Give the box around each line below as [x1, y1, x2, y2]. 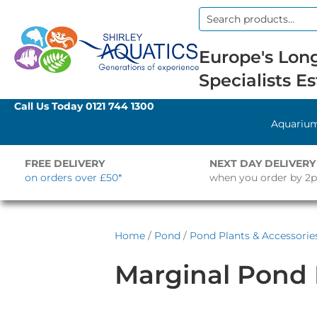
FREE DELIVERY [25, 157, 105, 170]
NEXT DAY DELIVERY [209, 157, 316, 170]
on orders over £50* [25, 171, 122, 184]
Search [197, 18, 234, 32]
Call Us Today [14, 100, 86, 113]
